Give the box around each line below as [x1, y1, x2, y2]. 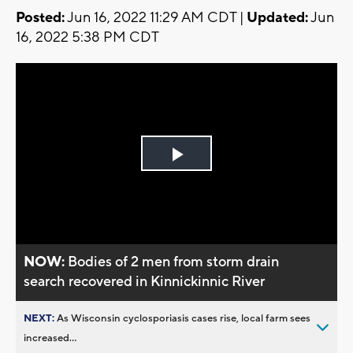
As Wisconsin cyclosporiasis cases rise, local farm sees [57, 311, 310, 325]
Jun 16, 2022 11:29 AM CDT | [65, 9, 247, 28]
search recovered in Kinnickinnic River [24, 272, 266, 291]
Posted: [16, 9, 65, 28]
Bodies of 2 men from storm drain [68, 252, 280, 271]
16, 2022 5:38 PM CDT [16, 28, 159, 47]
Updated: [247, 9, 308, 28]
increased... [24, 331, 76, 344]
